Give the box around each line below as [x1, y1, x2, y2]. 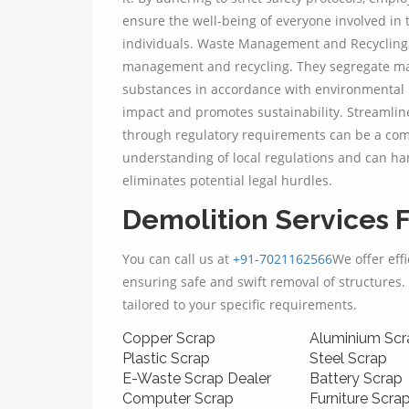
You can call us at [122, 250, 233, 268]
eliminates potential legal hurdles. [122, 172, 332, 190]
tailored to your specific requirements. [122, 296, 357, 314]
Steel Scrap [309, 350, 387, 368]
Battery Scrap [309, 370, 403, 388]
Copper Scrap [122, 330, 215, 348]
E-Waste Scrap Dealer [122, 370, 271, 388]
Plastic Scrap [122, 350, 210, 368]
